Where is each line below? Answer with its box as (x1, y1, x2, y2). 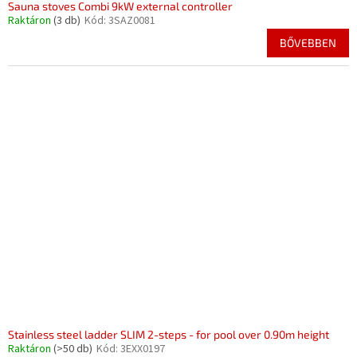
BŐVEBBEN (280, 36, 336, 49)
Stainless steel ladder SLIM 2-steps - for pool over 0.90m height (8, 328, 329, 341)
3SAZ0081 (108, 13, 155, 29)
